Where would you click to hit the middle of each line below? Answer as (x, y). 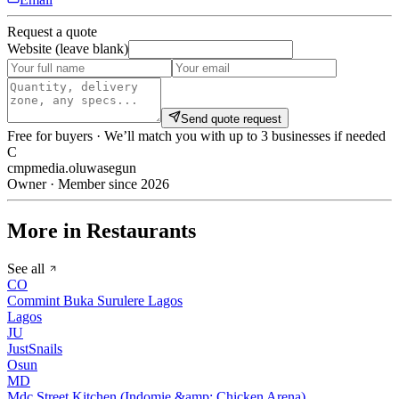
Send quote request (231, 119)
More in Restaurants (102, 231)
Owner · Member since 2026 (88, 184)
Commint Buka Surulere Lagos (95, 300)
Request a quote (52, 32)
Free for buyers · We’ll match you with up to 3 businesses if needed (196, 136)
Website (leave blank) (68, 49)
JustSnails (35, 348)
